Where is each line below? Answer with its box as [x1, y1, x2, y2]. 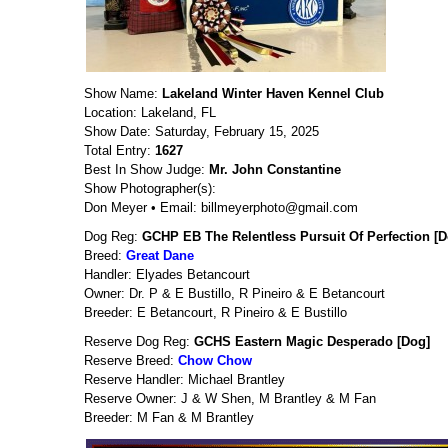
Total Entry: [84, 143, 155, 158]
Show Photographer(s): [84, 181, 216, 196]
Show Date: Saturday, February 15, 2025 [84, 124, 319, 139]
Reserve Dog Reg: [84, 334, 194, 349]
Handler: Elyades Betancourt [84, 267, 250, 282]
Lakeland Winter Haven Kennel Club [162, 86, 384, 101]
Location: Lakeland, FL [84, 105, 216, 120]
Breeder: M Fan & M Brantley [84, 410, 254, 425]
